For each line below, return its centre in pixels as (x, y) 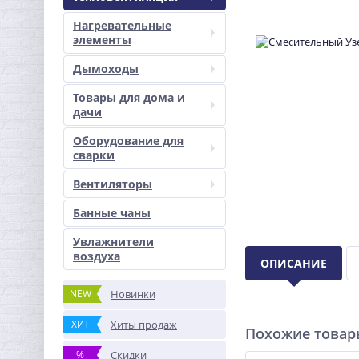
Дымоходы (106, 69)
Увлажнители (113, 242)
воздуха (97, 256)
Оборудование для (128, 141)
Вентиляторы (113, 184)
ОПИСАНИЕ (294, 263)
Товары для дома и (129, 97)
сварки (94, 155)
